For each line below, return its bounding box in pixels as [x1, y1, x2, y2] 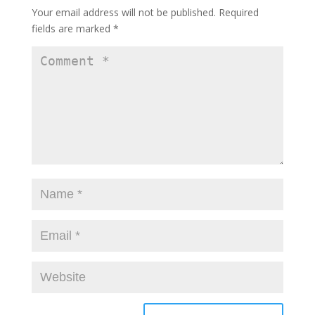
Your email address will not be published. [31, 6, 216, 19]
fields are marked [31, 22, 113, 35]
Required [218, 6, 259, 19]
